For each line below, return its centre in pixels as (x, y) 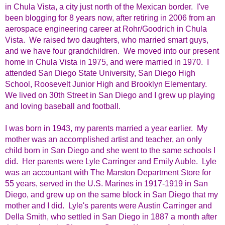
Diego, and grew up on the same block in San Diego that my (111, 195)
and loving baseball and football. (65, 106)
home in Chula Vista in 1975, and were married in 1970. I (107, 62)
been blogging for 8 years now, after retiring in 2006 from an (110, 18)
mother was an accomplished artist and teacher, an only (103, 140)
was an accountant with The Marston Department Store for (108, 173)
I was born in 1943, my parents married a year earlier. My (106, 129)
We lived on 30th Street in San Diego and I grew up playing (110, 95)
